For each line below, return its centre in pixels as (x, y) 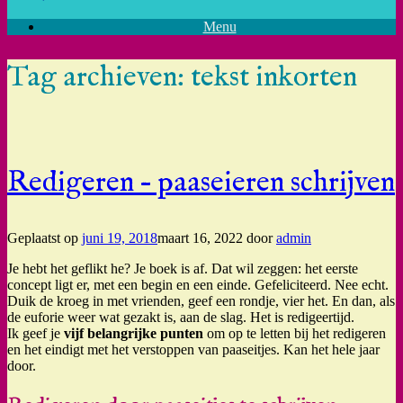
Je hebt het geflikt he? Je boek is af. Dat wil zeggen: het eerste (183, 269)
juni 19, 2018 (120, 238)
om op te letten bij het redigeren (295, 334)
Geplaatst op (45, 238)
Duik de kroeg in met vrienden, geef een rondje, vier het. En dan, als (201, 301)
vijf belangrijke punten (134, 334)
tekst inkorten (274, 77)
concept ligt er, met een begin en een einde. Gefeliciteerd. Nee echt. (198, 285)
